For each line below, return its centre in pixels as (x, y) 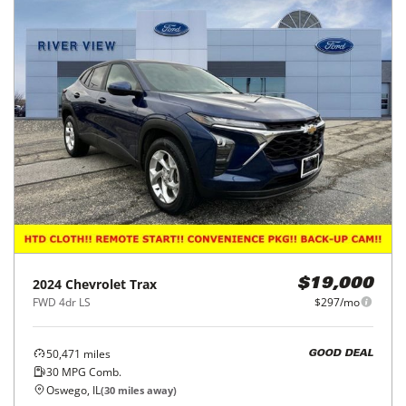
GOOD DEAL (341, 354)
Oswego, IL (73, 390)
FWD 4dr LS (62, 302)
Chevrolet (96, 284)
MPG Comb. (90, 372)
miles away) (146, 390)
